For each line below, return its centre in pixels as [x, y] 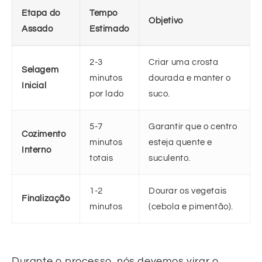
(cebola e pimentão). [191, 206]
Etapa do [41, 13]
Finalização [46, 198]
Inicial [34, 85]
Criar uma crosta [184, 62]
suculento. [170, 158]
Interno [37, 150]
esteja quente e [180, 142]
